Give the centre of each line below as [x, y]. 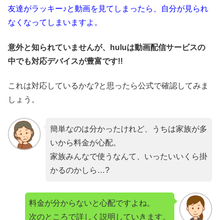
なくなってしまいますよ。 [55, 23]
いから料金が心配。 [85, 142]
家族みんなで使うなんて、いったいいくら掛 [128, 156]
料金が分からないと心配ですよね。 [92, 203]
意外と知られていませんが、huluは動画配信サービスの [107, 47]
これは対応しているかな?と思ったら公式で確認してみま [108, 86]
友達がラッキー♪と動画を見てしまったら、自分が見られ [108, 9]
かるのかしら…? [80, 170]
